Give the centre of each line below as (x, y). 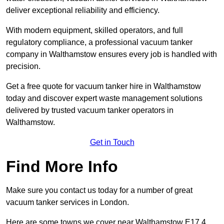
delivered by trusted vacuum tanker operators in (90, 110)
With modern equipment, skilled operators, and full (94, 30)
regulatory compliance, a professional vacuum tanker (99, 42)
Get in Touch (112, 142)
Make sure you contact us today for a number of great (99, 190)
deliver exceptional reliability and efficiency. (83, 10)
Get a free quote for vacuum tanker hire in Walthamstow (103, 86)
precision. (23, 66)
